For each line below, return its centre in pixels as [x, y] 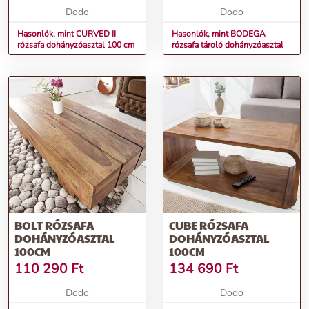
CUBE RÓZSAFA [209, 226]
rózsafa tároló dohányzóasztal [228, 45]
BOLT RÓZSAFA [54, 226]
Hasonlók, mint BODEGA [219, 34]
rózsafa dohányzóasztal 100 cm [76, 45]
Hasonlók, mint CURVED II [67, 34]
